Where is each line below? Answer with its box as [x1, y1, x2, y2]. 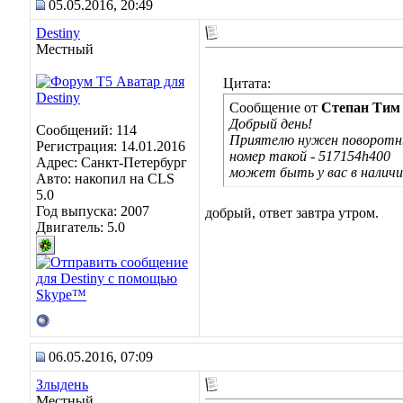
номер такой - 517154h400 [229, 148, 390, 164]
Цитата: [223, 76, 271, 91]
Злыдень [36, 377, 88, 392]
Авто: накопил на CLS [36, 171, 175, 186]
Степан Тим [321, 100, 400, 115]
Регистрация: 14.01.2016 [36, 139, 185, 154]
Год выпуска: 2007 [36, 203, 149, 219]
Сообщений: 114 [36, 122, 137, 138]
